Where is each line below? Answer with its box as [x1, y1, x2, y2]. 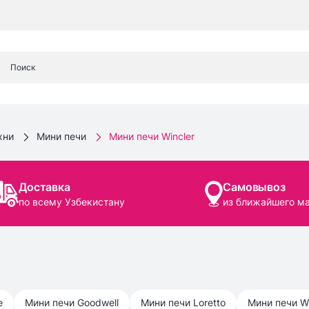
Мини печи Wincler [109, 130, 195, 142]
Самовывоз [223, 179, 286, 194]
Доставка [19, 179, 70, 194]
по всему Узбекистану [19, 195, 126, 208]
